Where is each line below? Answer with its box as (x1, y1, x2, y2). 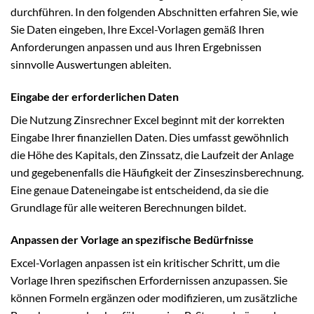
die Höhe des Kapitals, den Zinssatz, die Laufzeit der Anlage (11, 148, 294, 162)
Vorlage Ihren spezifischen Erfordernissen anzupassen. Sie (11, 273, 287, 287)
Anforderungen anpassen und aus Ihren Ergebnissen (11, 40, 261, 54)
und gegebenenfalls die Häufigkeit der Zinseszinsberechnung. (11, 165, 303, 179)
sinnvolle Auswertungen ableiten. (11, 57, 171, 71)
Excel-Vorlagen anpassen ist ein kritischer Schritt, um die (11, 255, 280, 269)
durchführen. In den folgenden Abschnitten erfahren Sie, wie (11, 5, 298, 19)
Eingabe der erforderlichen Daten (11, 90, 179, 104)
